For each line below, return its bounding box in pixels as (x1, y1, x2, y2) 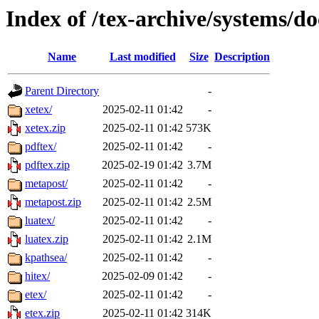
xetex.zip (25, 122, 66, 135)
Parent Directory (25, 85, 99, 98)
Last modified (109, 51, 176, 63)
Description (214, 51, 270, 63)
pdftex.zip (25, 159, 70, 172)
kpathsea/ (25, 251, 67, 264)
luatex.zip (25, 233, 68, 246)
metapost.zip (25, 196, 81, 209)
